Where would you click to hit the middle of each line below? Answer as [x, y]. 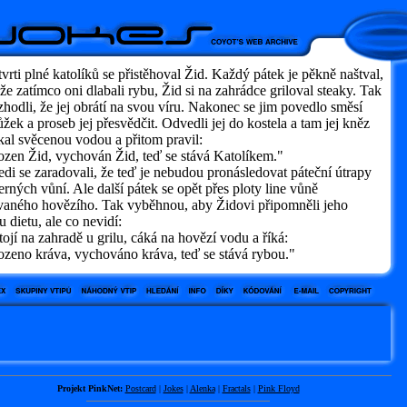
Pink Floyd [278, 388]
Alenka [202, 388]
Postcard [140, 388]
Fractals [236, 388]
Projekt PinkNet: [89, 388]
